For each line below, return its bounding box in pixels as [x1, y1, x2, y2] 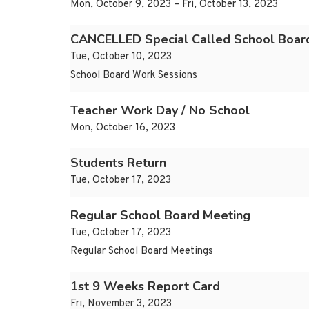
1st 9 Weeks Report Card [70, 278, 220, 295]
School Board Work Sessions [70, 69, 197, 83]
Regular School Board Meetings [70, 245, 213, 259]
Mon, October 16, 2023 [70, 121, 175, 135]
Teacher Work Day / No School [70, 102, 250, 119]
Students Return [70, 154, 166, 172]
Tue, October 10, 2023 [70, 50, 172, 64]
